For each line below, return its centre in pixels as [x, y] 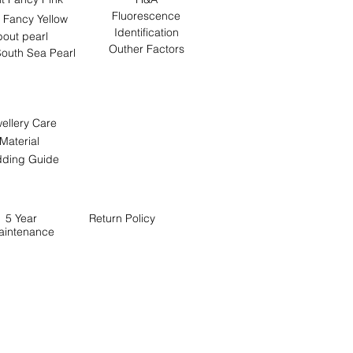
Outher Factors [146, 49]
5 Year [21, 218]
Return [107, 218]
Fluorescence [146, 16]
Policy [140, 218]
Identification [146, 32]
